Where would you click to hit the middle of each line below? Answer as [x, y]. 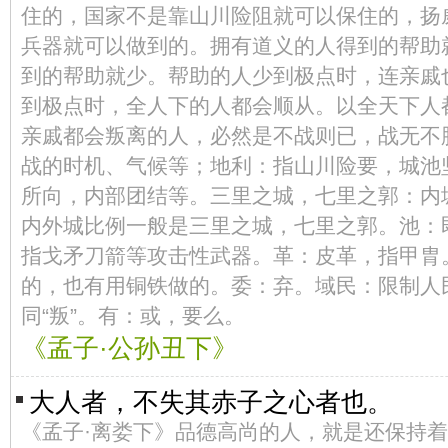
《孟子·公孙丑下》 [129, 348]
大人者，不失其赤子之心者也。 [211, 402]
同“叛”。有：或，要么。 [133, 316]
